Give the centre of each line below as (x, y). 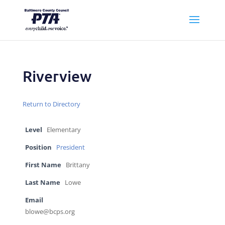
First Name (43, 165)
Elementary (64, 130)
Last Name (42, 183)
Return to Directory (51, 104)
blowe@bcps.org (50, 212)
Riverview (57, 76)
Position (38, 147)
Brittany (78, 165)
